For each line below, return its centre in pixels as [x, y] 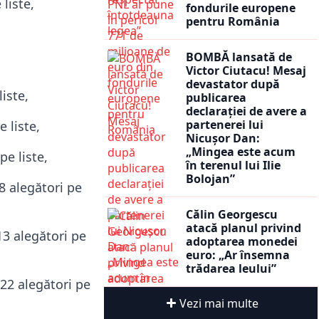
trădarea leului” [231, 268]
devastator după [233, 84]
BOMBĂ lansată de [239, 57]
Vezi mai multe [219, 303]
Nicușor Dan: [223, 138]
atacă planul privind [244, 228]
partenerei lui [225, 124]
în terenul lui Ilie [233, 165]
